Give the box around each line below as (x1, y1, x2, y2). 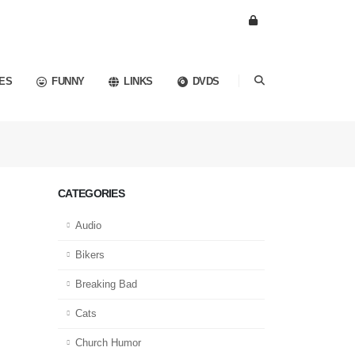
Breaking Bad (75, 278, 137, 290)
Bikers (75, 249, 105, 261)
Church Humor (75, 337, 141, 349)
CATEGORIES (58, 186, 124, 200)
